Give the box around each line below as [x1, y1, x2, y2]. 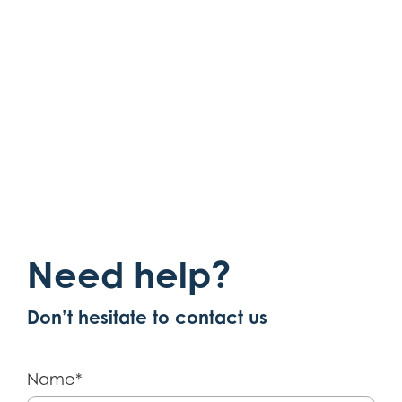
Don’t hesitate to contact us [27, 306, 267, 329]
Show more [51, 8, 149, 31]
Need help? [27, 253, 231, 297]
